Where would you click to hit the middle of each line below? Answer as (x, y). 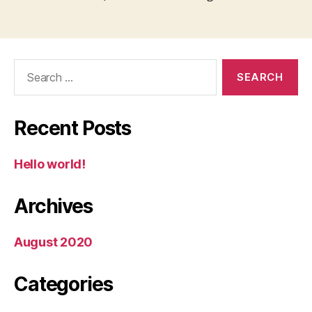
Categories (63, 284)
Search (27, 65)
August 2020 (54, 242)
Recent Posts (73, 128)
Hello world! (50, 164)
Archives (53, 206)
